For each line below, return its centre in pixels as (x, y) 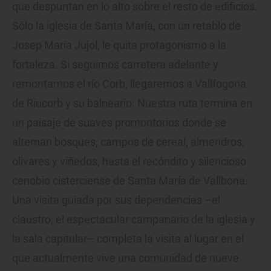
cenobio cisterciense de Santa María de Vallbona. (130, 180)
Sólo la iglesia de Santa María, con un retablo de (126, 25)
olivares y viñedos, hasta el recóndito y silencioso (129, 161)
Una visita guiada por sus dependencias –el (116, 200)
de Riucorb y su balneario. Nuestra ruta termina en (132, 103)
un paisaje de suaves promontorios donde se (119, 122)
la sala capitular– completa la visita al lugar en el (128, 238)
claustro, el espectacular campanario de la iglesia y (134, 219)
